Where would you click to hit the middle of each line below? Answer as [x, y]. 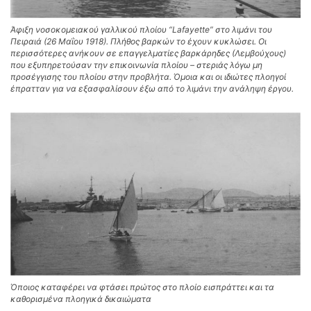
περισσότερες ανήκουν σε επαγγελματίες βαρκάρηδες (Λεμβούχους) [148, 53]
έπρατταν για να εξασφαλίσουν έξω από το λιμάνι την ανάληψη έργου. [152, 89]
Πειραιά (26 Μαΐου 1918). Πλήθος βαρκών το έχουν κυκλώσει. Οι [138, 42]
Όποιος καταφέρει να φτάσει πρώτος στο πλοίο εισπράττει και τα [142, 287]
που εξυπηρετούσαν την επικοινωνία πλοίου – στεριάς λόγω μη [136, 65]
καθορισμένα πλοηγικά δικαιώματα [81, 299]
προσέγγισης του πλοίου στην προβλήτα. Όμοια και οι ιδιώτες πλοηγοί [148, 77]
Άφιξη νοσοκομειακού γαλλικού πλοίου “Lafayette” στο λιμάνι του [141, 30]
